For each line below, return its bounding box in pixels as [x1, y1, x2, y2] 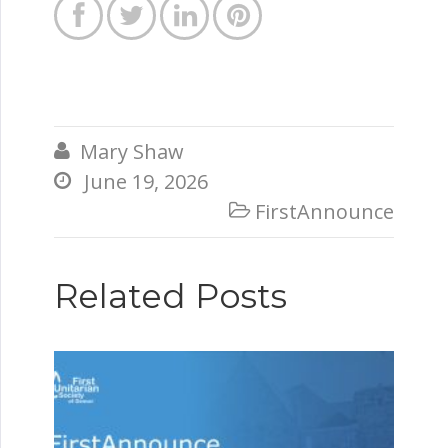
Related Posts [54, 276, 287, 316]
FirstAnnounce [255, 198, 394, 225]
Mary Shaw [80, 138, 184, 165]
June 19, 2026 [84, 168, 208, 195]
